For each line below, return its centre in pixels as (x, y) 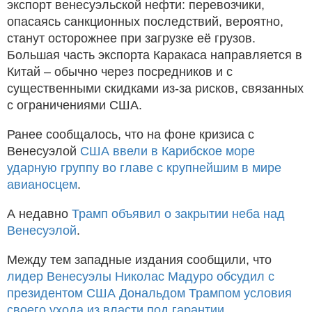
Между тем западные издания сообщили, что (139, 260)
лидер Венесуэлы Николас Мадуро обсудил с (141, 277)
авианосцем (42, 185)
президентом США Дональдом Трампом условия (149, 294)
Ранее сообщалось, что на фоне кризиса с (131, 135)
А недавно (39, 214)
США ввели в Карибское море (167, 151)
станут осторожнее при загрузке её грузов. (131, 39)
